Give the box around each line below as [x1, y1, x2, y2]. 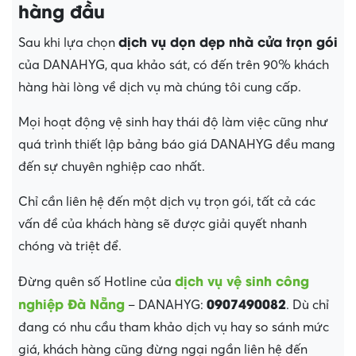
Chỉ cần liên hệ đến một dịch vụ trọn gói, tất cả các [18, 195, 315, 210]
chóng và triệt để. [18, 239, 122, 254]
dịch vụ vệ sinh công [175, 271, 309, 290]
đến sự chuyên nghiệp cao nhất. [18, 160, 205, 175]
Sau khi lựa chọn [18, 36, 118, 51]
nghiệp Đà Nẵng [18, 294, 125, 313]
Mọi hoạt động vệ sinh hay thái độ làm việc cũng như [18, 115, 328, 130]
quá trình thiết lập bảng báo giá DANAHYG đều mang [18, 137, 335, 153]
